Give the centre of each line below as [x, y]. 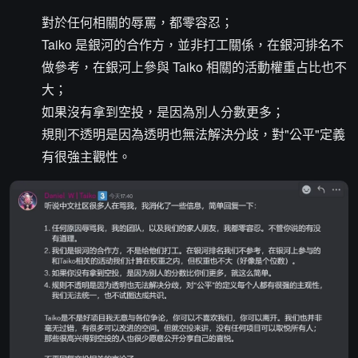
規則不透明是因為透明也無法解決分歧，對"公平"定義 [193, 134]
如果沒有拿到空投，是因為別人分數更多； [163, 111]
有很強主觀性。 [86, 156]
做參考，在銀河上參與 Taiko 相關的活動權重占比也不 [194, 67]
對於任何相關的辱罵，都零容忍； [137, 22]
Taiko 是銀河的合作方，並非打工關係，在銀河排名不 [193, 44]
